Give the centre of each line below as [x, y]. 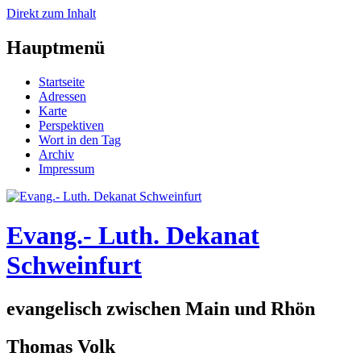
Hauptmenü [56, 47]
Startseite [62, 81]
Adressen [62, 96]
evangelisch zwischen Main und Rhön [161, 308]
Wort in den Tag [80, 139]
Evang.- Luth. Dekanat [133, 236]
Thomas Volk [61, 346]
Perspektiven [71, 125]
